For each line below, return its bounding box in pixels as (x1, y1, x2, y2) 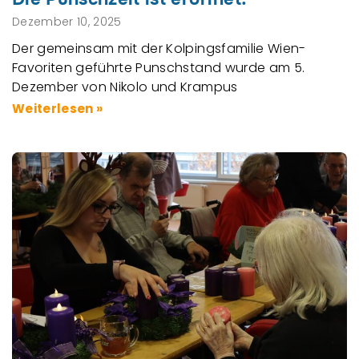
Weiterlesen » (12, 99, 103, 117)
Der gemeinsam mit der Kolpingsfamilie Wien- (12, 38, 306, 58)
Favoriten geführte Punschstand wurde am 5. (12, 58, 305, 77)
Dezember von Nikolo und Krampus (12, 77, 238, 96)
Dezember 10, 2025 (12, 13, 122, 30)
